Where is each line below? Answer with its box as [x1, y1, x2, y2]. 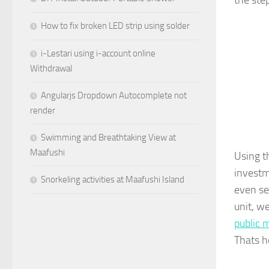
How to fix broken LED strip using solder [41, 20, 190, 32]
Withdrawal [30, 63, 72, 74]
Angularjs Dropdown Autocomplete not [41, 90, 187, 101]
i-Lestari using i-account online [41, 48, 156, 59]
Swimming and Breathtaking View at [41, 132, 176, 144]
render [30, 105, 55, 116]
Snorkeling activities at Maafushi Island [41, 174, 184, 186]
